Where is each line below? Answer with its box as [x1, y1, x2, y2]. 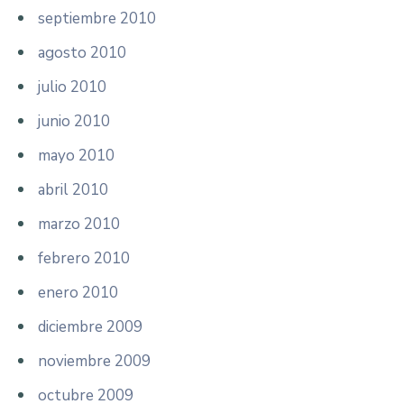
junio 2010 [38, 110, 110, 132]
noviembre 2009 [38, 350, 151, 372]
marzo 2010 [38, 213, 120, 234]
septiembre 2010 [38, 7, 156, 29]
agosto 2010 [38, 41, 126, 63]
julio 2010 [38, 76, 106, 97]
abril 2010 [38, 179, 108, 200]
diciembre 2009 [38, 316, 142, 337]
